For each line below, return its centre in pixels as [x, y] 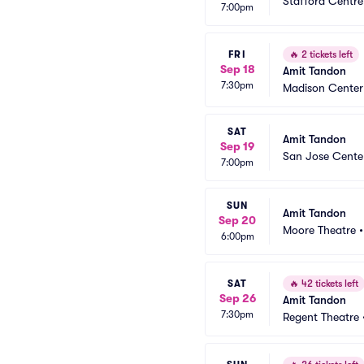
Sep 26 [237, 298]
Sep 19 [237, 146]
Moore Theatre [319, 230]
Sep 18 [237, 69]
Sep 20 [237, 220]
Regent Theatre [321, 317]
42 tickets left [329, 284]
